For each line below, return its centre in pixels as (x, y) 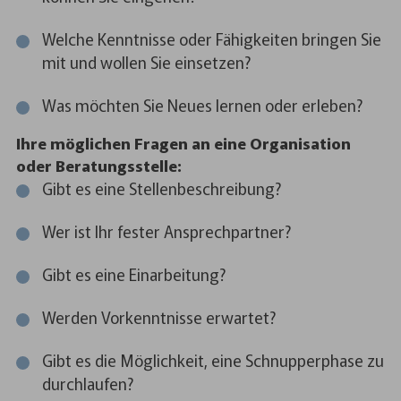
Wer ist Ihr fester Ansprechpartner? (166, 231)
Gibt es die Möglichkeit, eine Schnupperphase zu (213, 360)
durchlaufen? (87, 384)
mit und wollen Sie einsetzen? (146, 61)
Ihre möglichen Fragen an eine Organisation (183, 143)
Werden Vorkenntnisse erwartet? (158, 317)
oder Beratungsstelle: (98, 166)
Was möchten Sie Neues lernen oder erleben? (202, 104)
